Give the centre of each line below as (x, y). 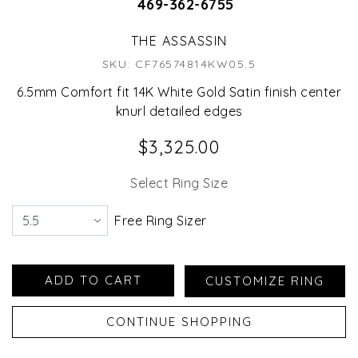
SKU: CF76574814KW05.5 (179, 64)
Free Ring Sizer (161, 221)
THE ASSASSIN (179, 41)
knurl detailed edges (179, 111)
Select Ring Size (179, 183)
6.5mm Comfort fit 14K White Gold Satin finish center (179, 92)
